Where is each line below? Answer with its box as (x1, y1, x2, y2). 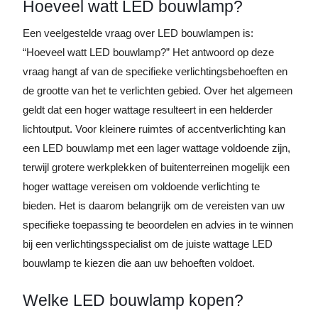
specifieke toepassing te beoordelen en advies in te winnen (23, 219, 293, 231)
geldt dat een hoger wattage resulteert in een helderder (23, 104, 273, 116)
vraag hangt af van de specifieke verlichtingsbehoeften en (23, 65, 287, 77)
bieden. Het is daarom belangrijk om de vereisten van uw (23, 199, 285, 212)
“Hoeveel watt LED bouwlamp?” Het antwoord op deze (23, 46, 274, 58)
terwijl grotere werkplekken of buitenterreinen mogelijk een (23, 161, 290, 173)
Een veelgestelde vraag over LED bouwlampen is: (23, 27, 253, 39)
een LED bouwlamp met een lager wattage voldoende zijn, (23, 142, 290, 154)
